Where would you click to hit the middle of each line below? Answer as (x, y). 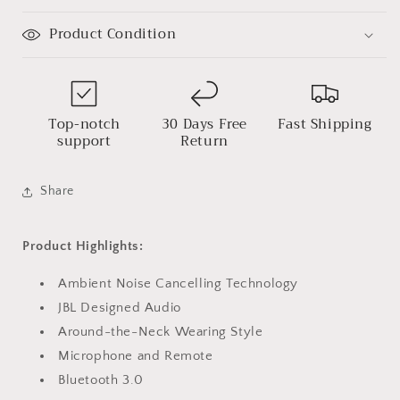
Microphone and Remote (136, 355)
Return (204, 141)
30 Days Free (204, 124)
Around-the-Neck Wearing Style (161, 331)
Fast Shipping (325, 124)
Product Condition (113, 33)
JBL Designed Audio (120, 307)
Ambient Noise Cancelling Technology (178, 283)
